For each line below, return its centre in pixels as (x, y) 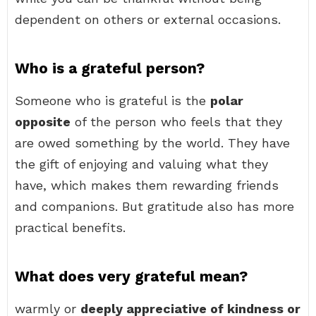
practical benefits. (70, 227)
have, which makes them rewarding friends (147, 185)
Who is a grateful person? (110, 68)
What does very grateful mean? (131, 276)
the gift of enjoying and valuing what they (141, 164)
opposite (43, 122)
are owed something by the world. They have (152, 143)
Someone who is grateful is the (113, 101)
